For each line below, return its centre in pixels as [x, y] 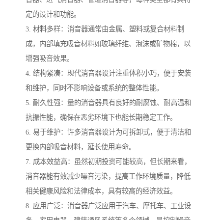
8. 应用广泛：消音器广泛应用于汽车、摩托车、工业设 [108, 206]
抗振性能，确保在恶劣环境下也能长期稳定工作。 [101, 117]
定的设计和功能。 [53, 14]
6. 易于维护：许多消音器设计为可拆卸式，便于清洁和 [108, 132]
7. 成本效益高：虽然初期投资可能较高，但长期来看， [108, 161]
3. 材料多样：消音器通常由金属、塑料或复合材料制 [105, 29]
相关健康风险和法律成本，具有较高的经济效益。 [101, 191]
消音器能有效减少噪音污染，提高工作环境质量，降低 [108, 176]
